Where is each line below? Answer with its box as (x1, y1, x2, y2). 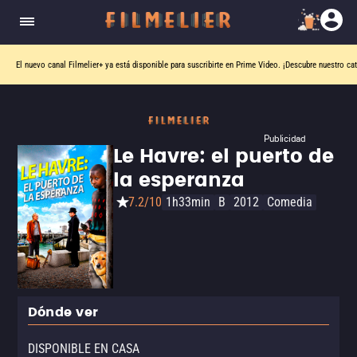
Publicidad (264, 132, 306, 144)
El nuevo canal (16, 59, 69, 70)
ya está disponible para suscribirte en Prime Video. (103, 59, 283, 70)
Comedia (267, 194, 312, 210)
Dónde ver (28, 302, 99, 323)
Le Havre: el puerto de (113, 141, 334, 173)
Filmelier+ (69, 59, 103, 70)
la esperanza (113, 165, 245, 197)
